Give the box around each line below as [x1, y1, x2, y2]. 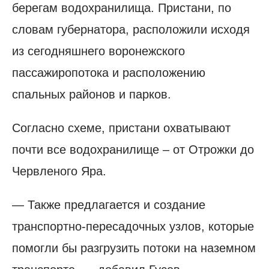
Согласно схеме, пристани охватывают [12, 121, 231, 134]
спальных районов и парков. [12, 87, 171, 101]
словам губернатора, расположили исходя [12, 22, 250, 36]
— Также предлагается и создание [12, 198, 205, 211]
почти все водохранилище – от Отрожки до [12, 142, 254, 156]
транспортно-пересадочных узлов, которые [12, 219, 254, 233]
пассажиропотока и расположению [12, 65, 205, 79]
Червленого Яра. [12, 164, 106, 178]
